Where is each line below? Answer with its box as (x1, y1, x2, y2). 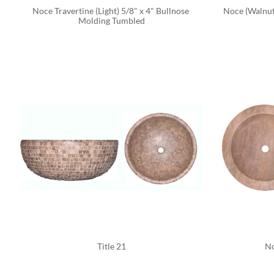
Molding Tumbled (78, 15, 145, 26)
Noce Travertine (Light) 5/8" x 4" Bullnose (32, 5, 189, 16)
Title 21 (97, 240, 126, 251)
